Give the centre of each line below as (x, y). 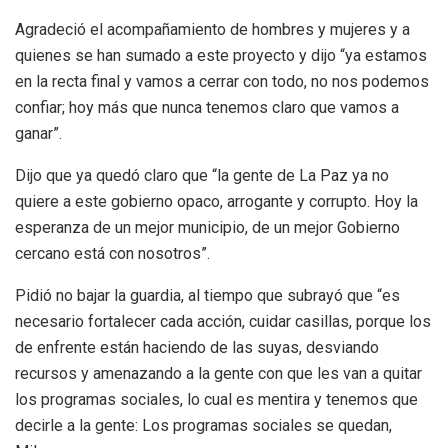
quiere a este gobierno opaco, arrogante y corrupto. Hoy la (216, 201)
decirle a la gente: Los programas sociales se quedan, (203, 425)
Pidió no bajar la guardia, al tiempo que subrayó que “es (207, 295)
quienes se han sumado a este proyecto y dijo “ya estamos (221, 55)
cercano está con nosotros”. (112, 253)
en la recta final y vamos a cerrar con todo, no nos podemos (222, 81)
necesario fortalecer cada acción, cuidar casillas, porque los (223, 321)
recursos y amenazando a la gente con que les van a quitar (218, 373)
